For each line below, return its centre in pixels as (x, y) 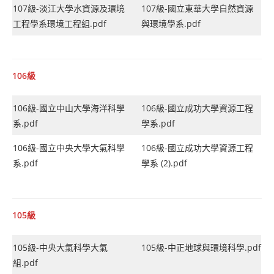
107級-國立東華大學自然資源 (197, 8)
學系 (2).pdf (164, 163)
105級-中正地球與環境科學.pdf (201, 247)
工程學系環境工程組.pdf (60, 23)
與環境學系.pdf (171, 23)
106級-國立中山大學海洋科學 (69, 108)
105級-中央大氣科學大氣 (60, 247)
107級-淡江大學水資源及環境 (69, 8)
